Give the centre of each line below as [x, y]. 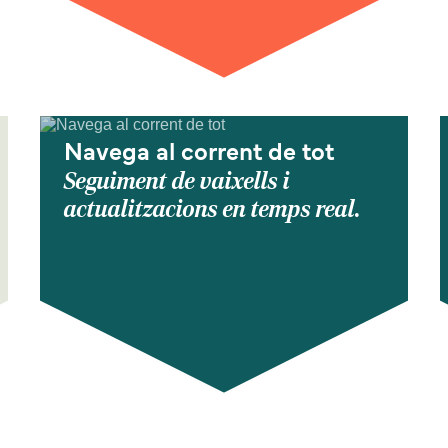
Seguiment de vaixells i [177, 182]
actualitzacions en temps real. [212, 210]
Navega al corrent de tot [199, 154]
